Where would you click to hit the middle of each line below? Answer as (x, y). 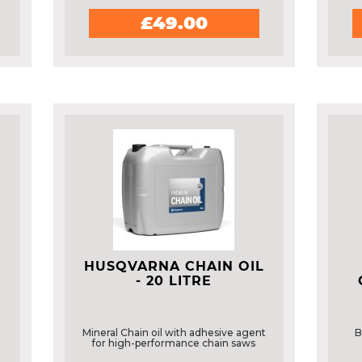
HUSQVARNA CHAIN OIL (174, 266)
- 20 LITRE (174, 281)
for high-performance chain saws (174, 343)
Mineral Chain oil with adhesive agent (174, 333)
